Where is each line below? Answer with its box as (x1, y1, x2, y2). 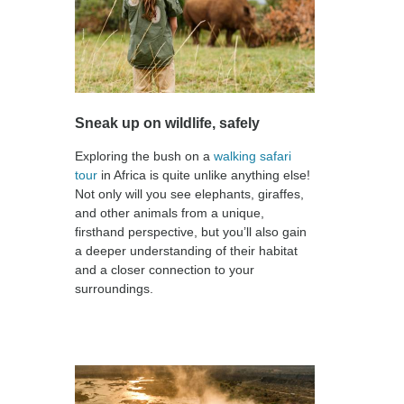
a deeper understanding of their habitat (75, 243, 298, 258)
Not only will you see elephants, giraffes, (75, 186, 304, 201)
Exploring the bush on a (75, 148, 214, 163)
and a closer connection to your (75, 262, 254, 277)
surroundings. (75, 280, 153, 296)
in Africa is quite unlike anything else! (97, 167, 310, 182)
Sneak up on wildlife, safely (75, 115, 260, 131)
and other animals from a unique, (75, 205, 264, 220)
